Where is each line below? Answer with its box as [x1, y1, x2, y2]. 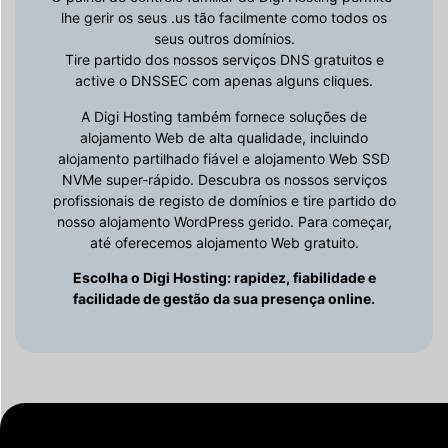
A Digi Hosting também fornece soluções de [81, 107, 367, 125]
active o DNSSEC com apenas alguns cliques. [75, 72, 373, 90]
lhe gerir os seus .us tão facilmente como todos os [61, 9, 387, 27]
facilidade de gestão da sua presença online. [73, 290, 375, 308]
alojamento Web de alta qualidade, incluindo [80, 128, 368, 146]
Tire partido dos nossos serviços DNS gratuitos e [64, 51, 384, 69]
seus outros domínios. [153, 30, 295, 48]
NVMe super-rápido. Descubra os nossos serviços [61, 170, 387, 188]
